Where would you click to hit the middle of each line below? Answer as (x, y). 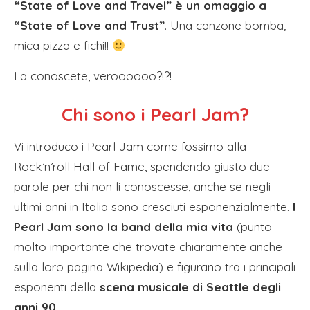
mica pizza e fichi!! (63, 45)
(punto (253, 227)
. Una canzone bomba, (225, 25)
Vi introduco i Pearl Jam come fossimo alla (130, 146)
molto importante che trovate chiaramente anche (148, 247)
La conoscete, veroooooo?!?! (93, 76)
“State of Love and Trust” (89, 25)
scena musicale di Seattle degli (190, 287)
